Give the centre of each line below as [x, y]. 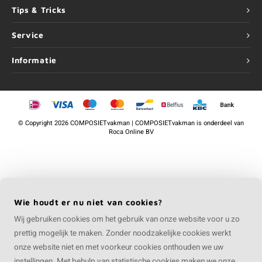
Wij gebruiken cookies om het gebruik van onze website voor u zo [127, 219]
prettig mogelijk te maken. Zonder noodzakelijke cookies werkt [123, 233]
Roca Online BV [131, 132]
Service [28, 35]
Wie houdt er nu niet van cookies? [89, 202]
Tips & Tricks [39, 10]
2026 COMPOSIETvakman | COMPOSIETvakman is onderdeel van [148, 123]
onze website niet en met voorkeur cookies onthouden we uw [119, 247]
